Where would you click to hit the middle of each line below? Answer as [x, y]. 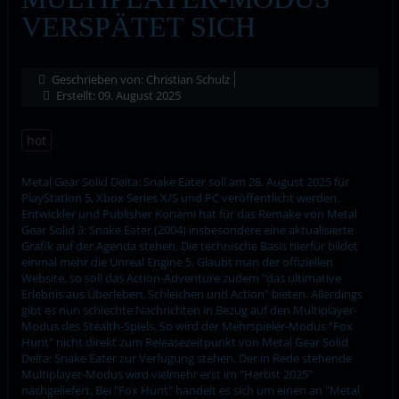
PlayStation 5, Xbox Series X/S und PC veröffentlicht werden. [180, 197]
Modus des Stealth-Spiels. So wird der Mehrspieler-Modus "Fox [187, 326]
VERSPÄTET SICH [138, 26]
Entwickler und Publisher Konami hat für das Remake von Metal [189, 213]
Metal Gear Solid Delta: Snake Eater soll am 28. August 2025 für [185, 181]
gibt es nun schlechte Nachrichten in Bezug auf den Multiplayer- [189, 309]
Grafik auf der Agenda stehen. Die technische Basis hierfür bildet [189, 245]
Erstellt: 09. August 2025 [118, 95]
